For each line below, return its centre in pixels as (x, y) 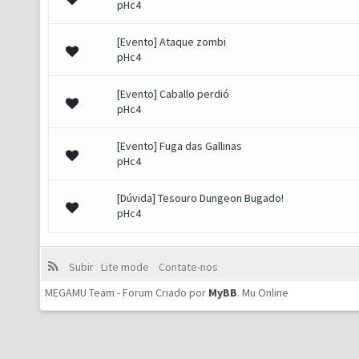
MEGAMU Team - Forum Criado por (127, 292)
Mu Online (265, 292)
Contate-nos (187, 267)
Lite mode (127, 267)
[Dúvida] (137, 198)
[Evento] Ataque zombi (171, 42)
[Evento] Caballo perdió (173, 94)
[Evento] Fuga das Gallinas (179, 146)
